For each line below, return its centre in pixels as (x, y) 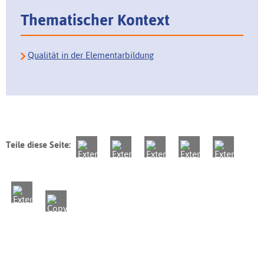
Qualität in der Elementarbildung (91, 55)
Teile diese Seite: (38, 145)
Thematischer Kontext (95, 20)
